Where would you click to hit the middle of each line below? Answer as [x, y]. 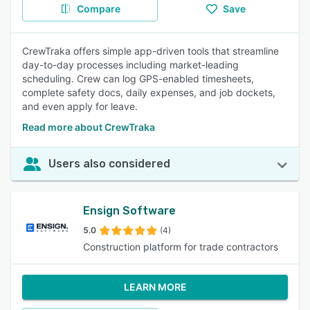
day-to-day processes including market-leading [130, 65]
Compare [98, 9]
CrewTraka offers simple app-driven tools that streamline [151, 51]
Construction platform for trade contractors [181, 247]
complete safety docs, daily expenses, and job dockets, [149, 92]
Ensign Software [129, 211]
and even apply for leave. [80, 106]
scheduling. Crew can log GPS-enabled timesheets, [138, 79]
